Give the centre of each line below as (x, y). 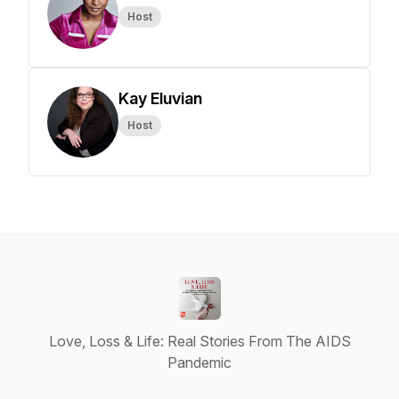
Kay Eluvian (160, 98)
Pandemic (199, 362)
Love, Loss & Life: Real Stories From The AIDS (199, 341)
